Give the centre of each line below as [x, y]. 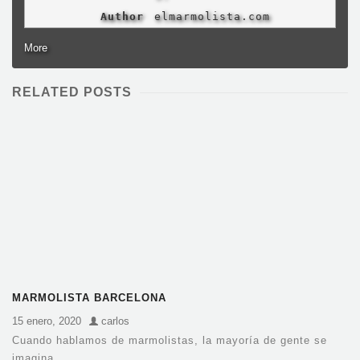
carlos [114, 321]
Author [122, 17]
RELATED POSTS [72, 92]
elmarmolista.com [212, 17]
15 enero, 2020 [47, 321]
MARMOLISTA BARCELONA [89, 297]
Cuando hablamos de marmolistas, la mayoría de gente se [170, 340]
